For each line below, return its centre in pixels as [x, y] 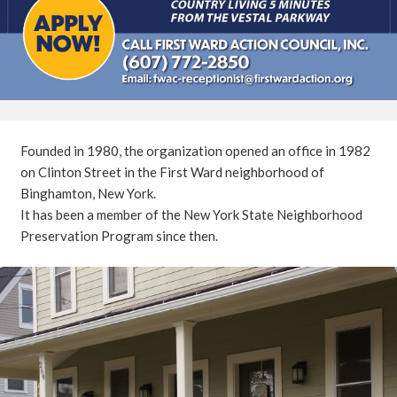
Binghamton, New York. [88, 194]
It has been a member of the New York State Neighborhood [191, 215]
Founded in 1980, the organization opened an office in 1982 [195, 151]
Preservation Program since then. [119, 236]
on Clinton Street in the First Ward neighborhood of [172, 172]
